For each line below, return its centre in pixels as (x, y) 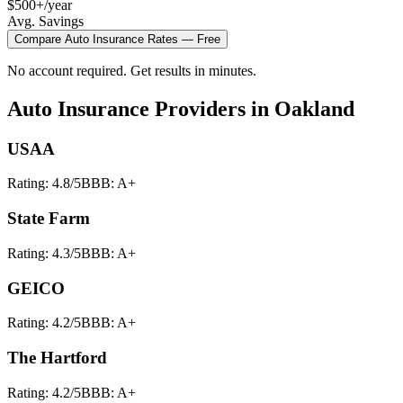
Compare (40, 39)
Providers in (212, 108)
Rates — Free (182, 39)
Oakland (314, 108)
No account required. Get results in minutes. (132, 70)
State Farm (49, 219)
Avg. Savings (45, 21)
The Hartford (57, 357)
